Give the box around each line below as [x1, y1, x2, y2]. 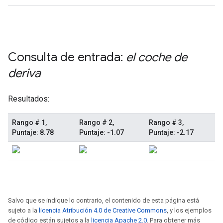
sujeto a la [8, 207, 39, 214]
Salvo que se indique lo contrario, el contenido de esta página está [8, 197, 199, 204]
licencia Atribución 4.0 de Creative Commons [39, 207, 167, 214]
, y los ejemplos [167, 207, 212, 214]
